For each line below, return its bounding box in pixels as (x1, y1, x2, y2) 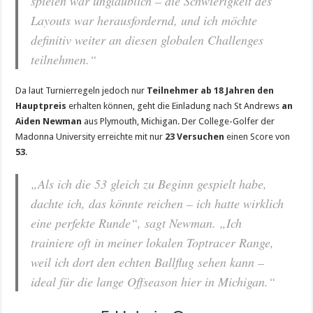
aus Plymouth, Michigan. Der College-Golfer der (82, 116, 275, 127)
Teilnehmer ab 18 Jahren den (145, 85, 275, 96)
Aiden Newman (15, 116, 82, 127)
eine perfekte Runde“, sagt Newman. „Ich (31, 214, 242, 232)
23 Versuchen (165, 131, 225, 143)
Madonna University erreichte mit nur (15, 131, 166, 143)
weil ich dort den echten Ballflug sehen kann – (31, 254, 265, 271)
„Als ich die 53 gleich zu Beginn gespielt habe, (31, 175, 268, 193)
